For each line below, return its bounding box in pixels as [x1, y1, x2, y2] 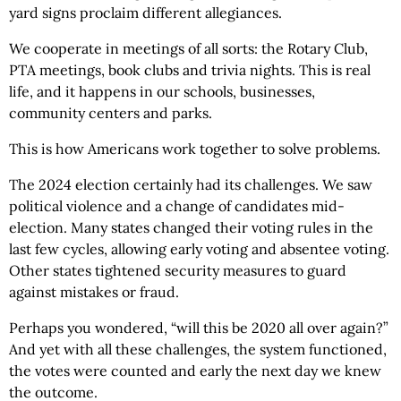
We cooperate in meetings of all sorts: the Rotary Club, [9, 39, 368, 58]
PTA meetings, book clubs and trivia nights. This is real [9, 61, 371, 80]
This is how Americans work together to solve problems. [9, 140, 380, 158]
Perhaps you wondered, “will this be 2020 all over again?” [9, 319, 388, 337]
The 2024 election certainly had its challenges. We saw [9, 175, 372, 194]
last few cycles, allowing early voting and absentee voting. [9, 240, 389, 259]
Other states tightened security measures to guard [9, 261, 346, 280]
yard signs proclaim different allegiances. [9, 4, 282, 22]
